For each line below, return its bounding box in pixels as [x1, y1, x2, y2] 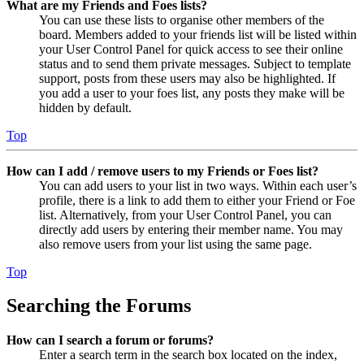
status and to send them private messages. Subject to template [39, 56, 351, 71]
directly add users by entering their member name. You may [39, 222, 343, 236]
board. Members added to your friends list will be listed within [39, 27, 357, 41]
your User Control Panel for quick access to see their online [39, 41, 343, 56]
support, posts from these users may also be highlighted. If [39, 71, 336, 85]
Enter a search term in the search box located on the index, [39, 348, 337, 362]
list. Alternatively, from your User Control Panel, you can [39, 207, 331, 222]
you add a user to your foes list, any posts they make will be [39, 85, 344, 100]
